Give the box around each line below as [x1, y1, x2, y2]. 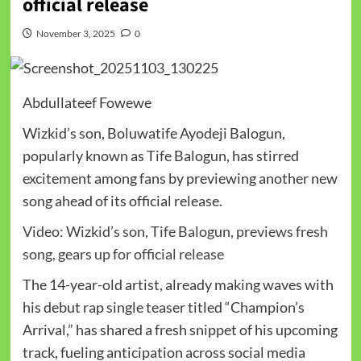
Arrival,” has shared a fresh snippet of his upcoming [22, 321, 338, 339]
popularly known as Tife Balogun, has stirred [22, 147, 299, 165]
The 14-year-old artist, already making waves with [22, 276, 334, 294]
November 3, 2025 [35, 27, 115, 39]
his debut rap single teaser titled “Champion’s [22, 298, 305, 317]
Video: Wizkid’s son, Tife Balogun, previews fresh [22, 222, 328, 241]
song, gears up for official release [22, 245, 224, 263]
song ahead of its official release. [22, 192, 222, 210]
